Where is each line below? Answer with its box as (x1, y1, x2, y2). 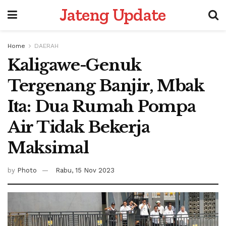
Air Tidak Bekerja (8, 117, 150, 137)
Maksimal (8, 138, 89, 158)
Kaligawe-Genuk (8, 55, 142, 75)
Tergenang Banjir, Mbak (8, 76, 204, 96)
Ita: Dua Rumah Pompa (8, 96, 196, 117)
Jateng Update (60, 5, 166, 25)
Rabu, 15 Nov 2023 (55, 166, 115, 174)
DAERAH (34, 42, 59, 49)
